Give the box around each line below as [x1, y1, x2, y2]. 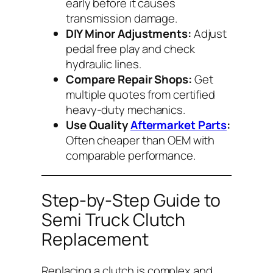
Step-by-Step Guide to [41, 188, 221, 212]
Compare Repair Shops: [66, 71, 192, 88]
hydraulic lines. [66, 56, 141, 73]
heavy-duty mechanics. [66, 102, 185, 118]
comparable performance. [66, 147, 196, 164]
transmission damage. [66, 10, 177, 27]
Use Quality [66, 117, 130, 133]
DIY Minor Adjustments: [66, 26, 191, 42]
